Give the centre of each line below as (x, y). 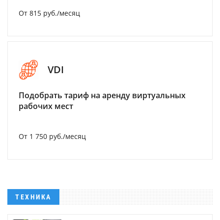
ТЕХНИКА (33, 197)
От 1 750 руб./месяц (52, 136)
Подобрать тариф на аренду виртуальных (102, 95)
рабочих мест (46, 106)
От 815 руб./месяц (49, 13)
